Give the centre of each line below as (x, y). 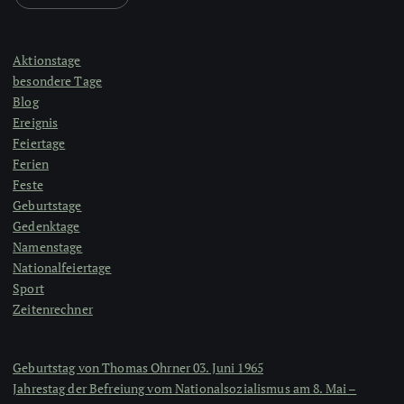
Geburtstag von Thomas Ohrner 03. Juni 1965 (138, 367)
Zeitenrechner (53, 308)
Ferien (31, 163)
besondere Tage (58, 80)
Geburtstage (47, 205)
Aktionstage (47, 60)
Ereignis (36, 122)
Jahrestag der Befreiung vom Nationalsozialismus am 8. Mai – (185, 388)
